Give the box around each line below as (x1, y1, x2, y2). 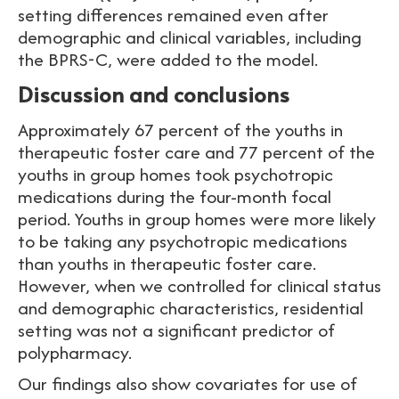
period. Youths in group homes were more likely (18, 206, 376, 232)
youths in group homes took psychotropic (18, 161, 333, 187)
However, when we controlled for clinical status (18, 273, 381, 298)
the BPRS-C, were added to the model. (18, 46, 327, 72)
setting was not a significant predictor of (18, 317, 335, 343)
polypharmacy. (18, 339, 141, 365)
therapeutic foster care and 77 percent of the (18, 139, 375, 165)
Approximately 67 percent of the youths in (18, 117, 343, 142)
